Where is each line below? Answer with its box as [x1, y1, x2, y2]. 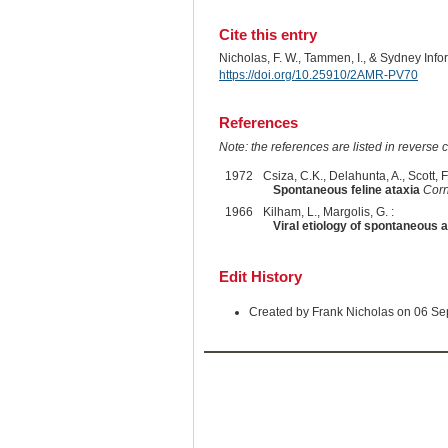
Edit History [218, 268, 302, 286]
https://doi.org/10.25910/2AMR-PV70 [218, 67, 418, 82]
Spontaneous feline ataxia [272, 183, 420, 198]
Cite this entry [218, 25, 317, 43]
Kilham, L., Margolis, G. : [262, 205, 394, 220]
